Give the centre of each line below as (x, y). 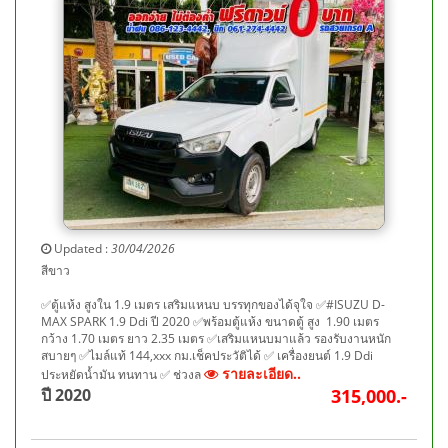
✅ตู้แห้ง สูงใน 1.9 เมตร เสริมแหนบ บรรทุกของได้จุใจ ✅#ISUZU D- (213, 304)
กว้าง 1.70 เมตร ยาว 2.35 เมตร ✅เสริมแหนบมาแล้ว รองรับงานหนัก (216, 338)
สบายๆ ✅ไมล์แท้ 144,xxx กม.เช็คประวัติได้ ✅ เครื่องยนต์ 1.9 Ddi (207, 355)
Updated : (81, 248)
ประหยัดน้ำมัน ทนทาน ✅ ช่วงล (122, 374)
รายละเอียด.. (259, 373)
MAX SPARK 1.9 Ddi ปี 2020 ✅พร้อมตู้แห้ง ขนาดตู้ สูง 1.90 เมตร (211, 321)
